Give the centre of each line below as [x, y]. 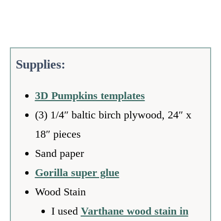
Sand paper [59, 153]
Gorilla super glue [77, 172]
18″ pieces [58, 134]
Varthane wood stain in [134, 211]
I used [66, 211]
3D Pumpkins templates [90, 95]
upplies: [44, 64]
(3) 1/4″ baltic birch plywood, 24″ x [113, 114]
